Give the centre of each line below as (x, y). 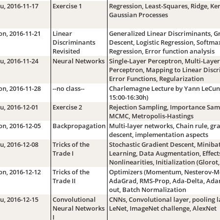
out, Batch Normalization (147, 189)
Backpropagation (79, 125)
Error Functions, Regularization (156, 78)
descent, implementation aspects (158, 134)
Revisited (66, 51)
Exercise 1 (67, 6)
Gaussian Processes (138, 14)
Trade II (64, 180)
